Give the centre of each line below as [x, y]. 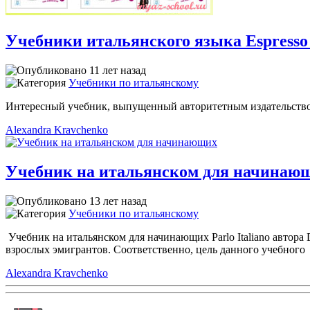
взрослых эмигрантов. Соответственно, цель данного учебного [155, 249]
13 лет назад [117, 201]
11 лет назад [116, 70]
